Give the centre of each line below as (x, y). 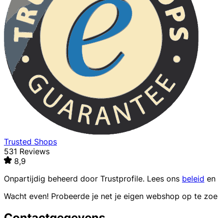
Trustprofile (121, 179)
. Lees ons (162, 179)
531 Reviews (27, 152)
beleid (193, 179)
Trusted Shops (30, 142)
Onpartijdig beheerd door (52, 179)
